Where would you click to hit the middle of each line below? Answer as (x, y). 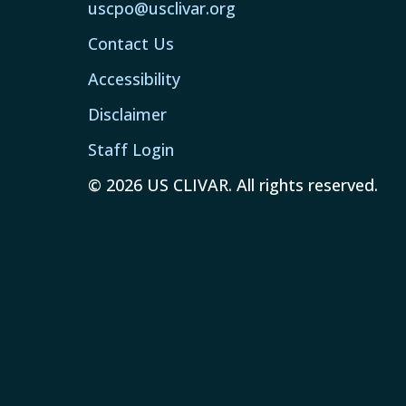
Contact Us (131, 44)
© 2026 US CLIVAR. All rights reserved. (233, 185)
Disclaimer (127, 115)
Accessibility (134, 79)
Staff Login (131, 150)
